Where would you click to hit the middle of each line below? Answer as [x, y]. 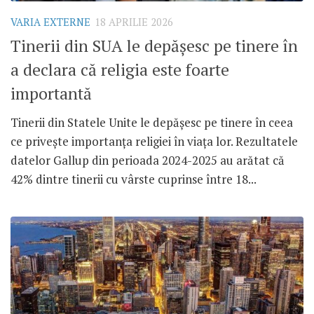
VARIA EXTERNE [50, 22]
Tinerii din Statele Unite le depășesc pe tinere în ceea [152, 122]
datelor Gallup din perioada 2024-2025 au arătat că [148, 160]
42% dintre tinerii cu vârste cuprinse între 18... [134, 179]
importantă [51, 93]
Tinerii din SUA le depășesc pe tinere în [154, 46]
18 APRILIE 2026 [134, 22]
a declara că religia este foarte [120, 69]
